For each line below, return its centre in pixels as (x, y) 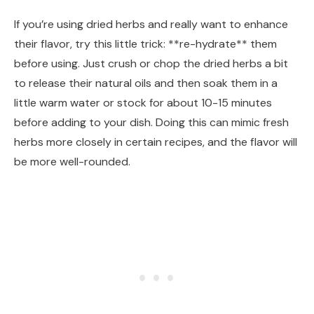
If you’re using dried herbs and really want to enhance (151, 24)
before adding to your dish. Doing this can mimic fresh (151, 122)
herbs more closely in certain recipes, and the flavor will (156, 142)
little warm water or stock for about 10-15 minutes (143, 102)
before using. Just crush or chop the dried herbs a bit (151, 63)
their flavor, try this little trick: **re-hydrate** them (145, 43)
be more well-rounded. (72, 161)
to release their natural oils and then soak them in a (146, 83)
